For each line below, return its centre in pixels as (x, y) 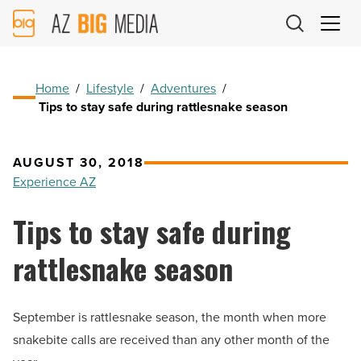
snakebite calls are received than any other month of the (171, 340)
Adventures (184, 89)
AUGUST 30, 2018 (79, 163)
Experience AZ (54, 182)
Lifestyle (110, 89)
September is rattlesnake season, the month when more (170, 317)
